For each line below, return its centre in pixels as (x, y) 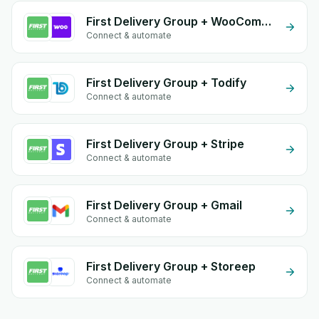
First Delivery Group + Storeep (171, 266)
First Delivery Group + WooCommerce (266, 21)
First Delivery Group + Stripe (165, 144)
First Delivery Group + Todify (166, 83)
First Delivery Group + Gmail (164, 205)
